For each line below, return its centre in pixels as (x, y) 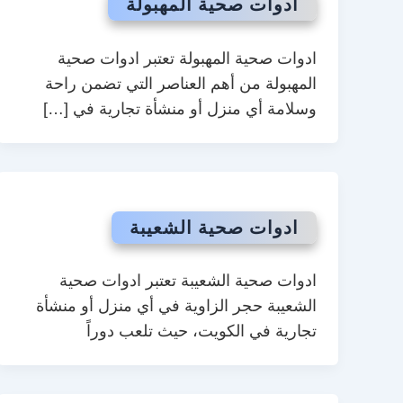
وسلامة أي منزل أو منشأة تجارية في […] (180, 108)
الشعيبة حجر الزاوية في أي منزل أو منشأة (176, 306)
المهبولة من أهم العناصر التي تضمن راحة (181, 83)
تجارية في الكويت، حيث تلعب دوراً (201, 331)
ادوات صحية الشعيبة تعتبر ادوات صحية (188, 281)
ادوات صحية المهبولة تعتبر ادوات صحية (187, 58)
